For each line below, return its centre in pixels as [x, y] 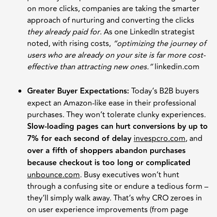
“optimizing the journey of [159, 43]
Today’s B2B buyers [164, 91]
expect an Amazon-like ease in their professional [112, 103]
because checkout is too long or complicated [109, 163]
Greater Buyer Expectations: [78, 91]
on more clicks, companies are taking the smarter [113, 8]
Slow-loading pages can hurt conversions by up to [117, 126]
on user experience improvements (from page [108, 209]
